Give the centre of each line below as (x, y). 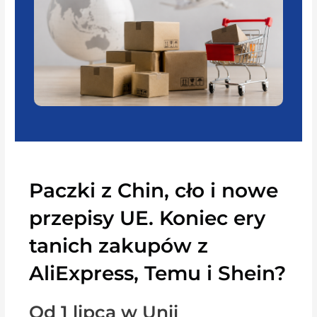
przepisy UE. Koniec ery (148, 218)
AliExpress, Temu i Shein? (158, 273)
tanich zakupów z (119, 245)
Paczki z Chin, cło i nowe (154, 190)
